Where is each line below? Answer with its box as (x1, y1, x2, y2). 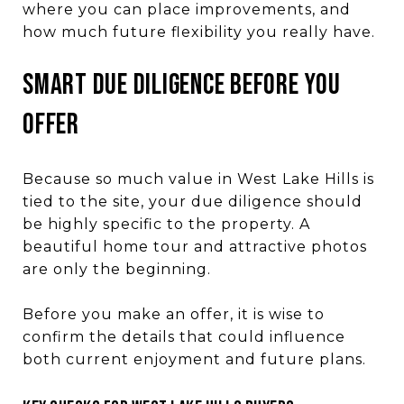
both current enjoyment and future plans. (23, 350, 366, 368)
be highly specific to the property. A (23, 215, 310, 233)
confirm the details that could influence (23, 327, 345, 345)
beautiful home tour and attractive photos (23, 237, 367, 255)
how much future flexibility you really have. (23, 23, 375, 41)
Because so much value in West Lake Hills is (23, 170, 374, 188)
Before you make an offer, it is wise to (23, 305, 325, 323)
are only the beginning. (23, 260, 211, 278)
